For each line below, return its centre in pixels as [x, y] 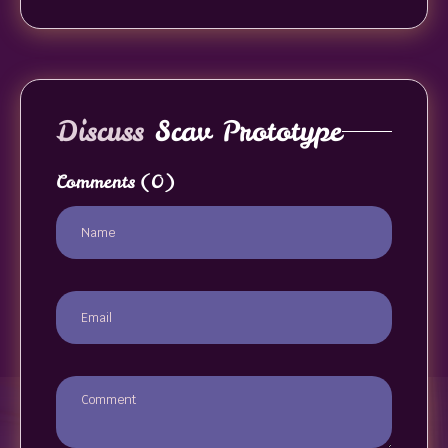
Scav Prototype [243, 131]
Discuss [100, 131]
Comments [95, 181]
